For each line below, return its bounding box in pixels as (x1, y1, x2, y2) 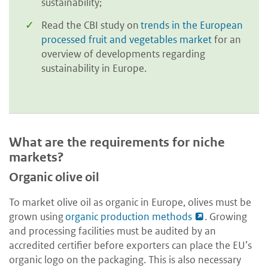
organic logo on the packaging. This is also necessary (9, 252, 241, 266)
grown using (9, 209, 65, 223)
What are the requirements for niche (9, 134, 225, 150)
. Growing (205, 209, 247, 223)
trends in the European (141, 18, 243, 32)
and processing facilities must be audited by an (9, 224, 216, 237)
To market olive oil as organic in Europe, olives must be (9, 195, 251, 209)
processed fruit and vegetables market (41, 32, 212, 46)
